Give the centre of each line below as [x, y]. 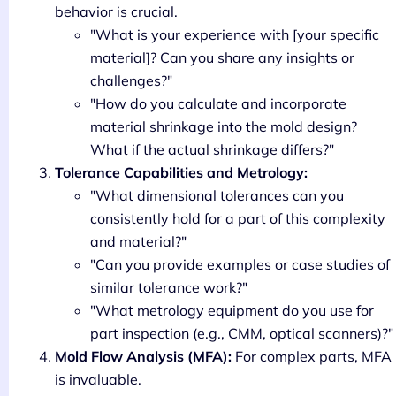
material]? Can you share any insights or [222, 57]
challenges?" [131, 80]
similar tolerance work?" [169, 287]
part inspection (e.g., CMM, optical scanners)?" [242, 333]
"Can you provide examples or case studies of [240, 264]
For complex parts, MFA [312, 356]
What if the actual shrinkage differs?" [212, 149]
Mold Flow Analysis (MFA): [143, 356]
